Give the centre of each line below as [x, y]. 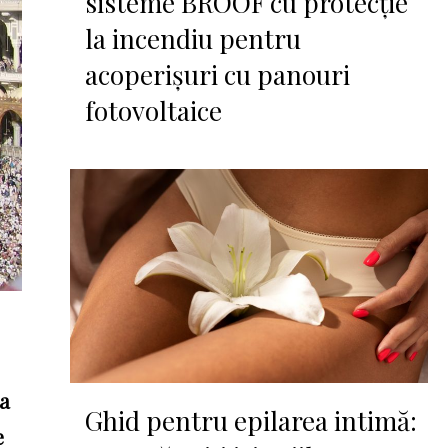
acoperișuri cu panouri [218, 74]
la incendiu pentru [193, 38]
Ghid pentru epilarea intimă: [251, 421]
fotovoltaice [154, 110]
